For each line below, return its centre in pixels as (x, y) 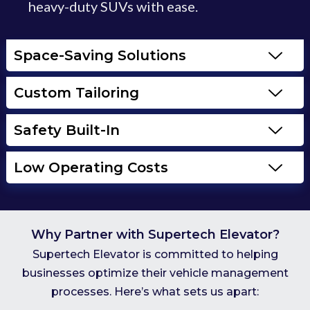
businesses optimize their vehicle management (155, 273)
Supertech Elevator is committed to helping (155, 255)
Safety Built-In (67, 130)
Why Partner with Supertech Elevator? (155, 235)
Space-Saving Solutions (100, 56)
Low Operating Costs (91, 168)
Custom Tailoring (76, 93)
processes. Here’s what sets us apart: (155, 292)
